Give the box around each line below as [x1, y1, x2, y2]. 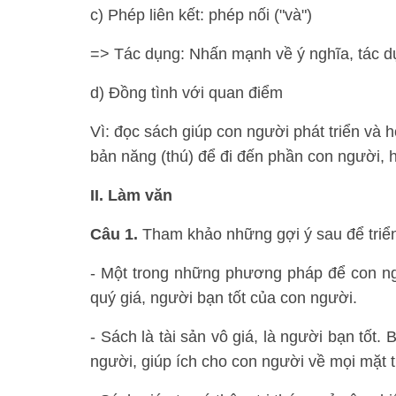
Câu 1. [90, 225, 138, 243]
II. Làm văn [90, 187, 172, 204]
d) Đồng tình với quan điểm [90, 84, 283, 102]
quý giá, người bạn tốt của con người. [90, 289, 357, 307]
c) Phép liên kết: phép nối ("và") [90, 6, 312, 24]
